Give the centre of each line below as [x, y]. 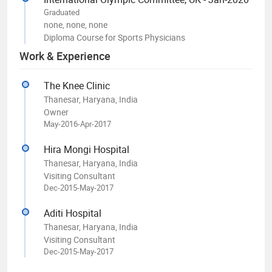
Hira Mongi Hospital [87, 149]
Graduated [62, 12]
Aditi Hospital [73, 213]
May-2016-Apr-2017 [77, 124]
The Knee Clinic [77, 85]
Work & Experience [65, 56]
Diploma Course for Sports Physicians [114, 37]
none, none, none [76, 24]
